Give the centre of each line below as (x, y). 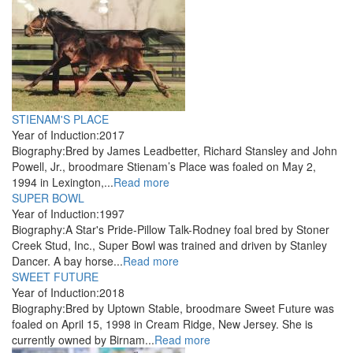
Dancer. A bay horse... (67, 261)
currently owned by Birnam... (83, 340)
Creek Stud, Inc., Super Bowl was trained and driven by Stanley (169, 245)
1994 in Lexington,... (63, 182)
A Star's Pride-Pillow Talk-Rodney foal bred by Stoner (197, 230)
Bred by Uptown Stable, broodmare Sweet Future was (200, 308)
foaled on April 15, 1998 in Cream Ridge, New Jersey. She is (162, 324)
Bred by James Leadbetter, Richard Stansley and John (201, 151)
